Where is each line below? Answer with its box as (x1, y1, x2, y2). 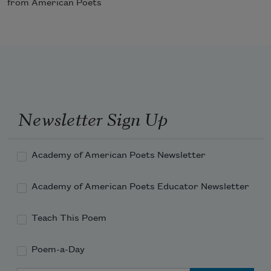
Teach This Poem (31, 214, 106, 224)
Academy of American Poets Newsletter (31, 151, 206, 161)
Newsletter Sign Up (18, 105, 168, 131)
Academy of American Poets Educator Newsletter (31, 182, 249, 192)
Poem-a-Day (31, 245, 85, 255)
